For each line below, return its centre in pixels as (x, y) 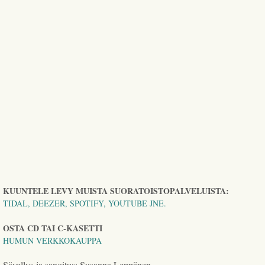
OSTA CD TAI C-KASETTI (53, 228)
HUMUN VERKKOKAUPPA (53, 240)
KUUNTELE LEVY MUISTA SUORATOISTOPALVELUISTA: (116, 190)
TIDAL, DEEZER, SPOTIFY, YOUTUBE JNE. (85, 203)
